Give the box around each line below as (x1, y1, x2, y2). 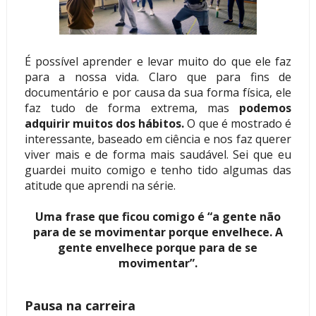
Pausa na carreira (24, 297, 135, 315)
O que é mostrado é (184, 116, 292, 132)
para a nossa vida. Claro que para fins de (24, 69, 292, 85)
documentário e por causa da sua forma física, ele (24, 85, 292, 101)
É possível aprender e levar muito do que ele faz (24, 54, 292, 70)
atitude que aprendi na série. (24, 178, 176, 194)
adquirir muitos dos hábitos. (24, 116, 185, 132)
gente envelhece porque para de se (58, 240, 258, 256)
